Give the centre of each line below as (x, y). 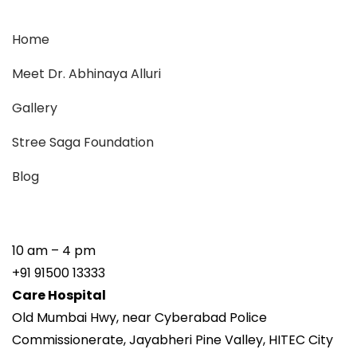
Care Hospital (59, 295)
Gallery (35, 108)
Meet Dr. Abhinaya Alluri (86, 73)
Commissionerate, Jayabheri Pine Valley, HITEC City (173, 339)
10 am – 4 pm (54, 250)
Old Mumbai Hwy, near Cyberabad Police (139, 317)
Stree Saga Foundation (83, 142)
